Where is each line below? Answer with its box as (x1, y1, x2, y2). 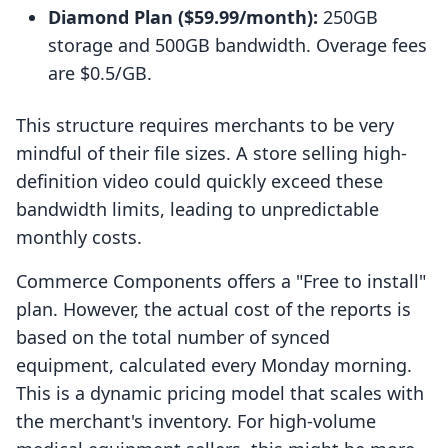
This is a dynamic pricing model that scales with (16, 381, 424, 406)
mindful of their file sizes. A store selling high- (16, 141, 407, 166)
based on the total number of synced (16, 325, 330, 350)
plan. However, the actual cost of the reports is (16, 297, 411, 322)
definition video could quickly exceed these (16, 169, 383, 194)
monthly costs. (16, 225, 142, 250)
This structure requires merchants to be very (16, 113, 394, 138)
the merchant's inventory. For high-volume (16, 409, 376, 434)
